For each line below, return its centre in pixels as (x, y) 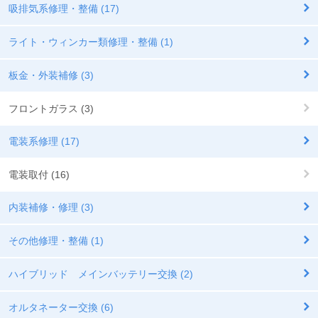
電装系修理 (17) (44, 141)
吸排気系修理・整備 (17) (64, 8)
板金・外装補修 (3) (51, 75)
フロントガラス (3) (51, 108)
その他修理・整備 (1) (56, 240)
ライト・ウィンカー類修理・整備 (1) (91, 42)
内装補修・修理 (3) (51, 207)
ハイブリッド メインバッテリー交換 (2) (101, 274)
